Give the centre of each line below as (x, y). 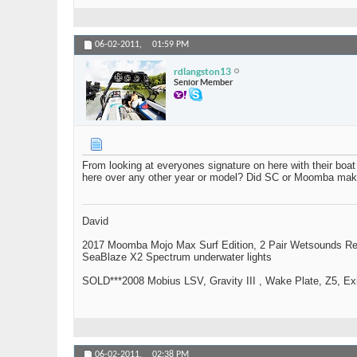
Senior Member (203, 82)
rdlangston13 (202, 71)
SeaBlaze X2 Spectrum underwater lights (177, 257)
